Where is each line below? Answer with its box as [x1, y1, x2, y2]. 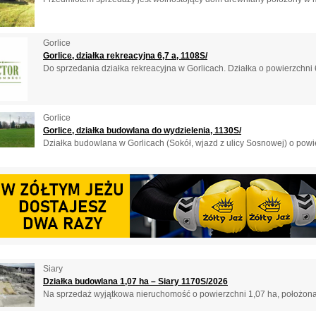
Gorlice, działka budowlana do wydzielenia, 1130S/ [43, 126, 241, 136]
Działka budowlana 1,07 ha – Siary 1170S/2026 [43, 276, 228, 287]
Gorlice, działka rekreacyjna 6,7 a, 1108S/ [43, 51, 207, 61]
